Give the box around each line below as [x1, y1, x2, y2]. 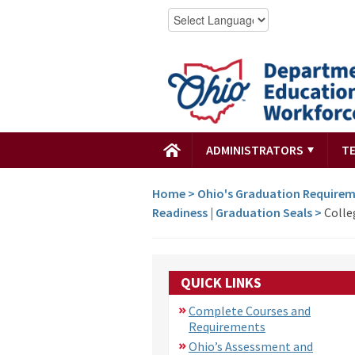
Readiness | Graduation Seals [152, 204, 312, 220]
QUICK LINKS [181, 273, 261, 292]
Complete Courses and [189, 302, 311, 319]
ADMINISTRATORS [206, 141, 306, 158]
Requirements [189, 318, 265, 334]
